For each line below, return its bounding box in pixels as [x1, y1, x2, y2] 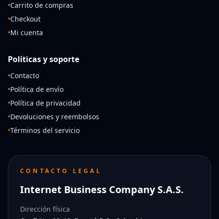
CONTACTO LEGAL [20, 166, 102, 175]
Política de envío [10, 84, 64, 94]
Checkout [10, 14, 41, 23]
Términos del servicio [10, 125, 80, 135]
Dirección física [20, 204, 70, 214]
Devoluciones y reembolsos [10, 111, 99, 121]
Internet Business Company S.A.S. [20, 182, 184, 196]
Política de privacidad [10, 98, 81, 108]
